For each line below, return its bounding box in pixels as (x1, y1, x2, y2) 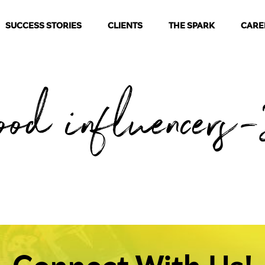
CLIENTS (107, 22, 143, 31)
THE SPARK (168, 22, 215, 31)
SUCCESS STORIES (5, 22, 82, 31)
